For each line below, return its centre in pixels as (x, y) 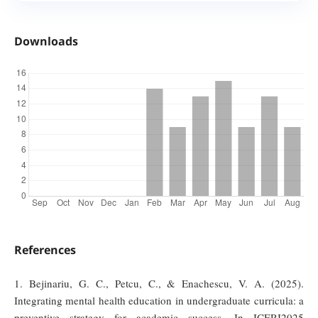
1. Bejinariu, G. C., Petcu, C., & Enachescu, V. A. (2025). (159, 284)
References (45, 250)
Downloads (46, 41)
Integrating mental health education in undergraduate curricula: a (159, 301)
